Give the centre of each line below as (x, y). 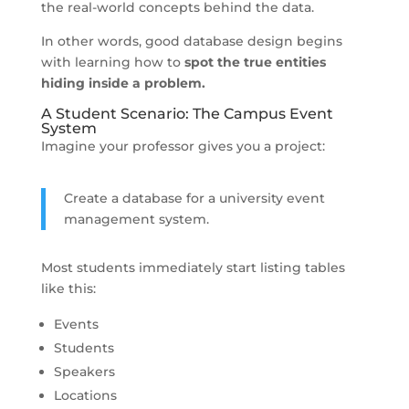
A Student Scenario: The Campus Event (187, 113)
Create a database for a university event (194, 198)
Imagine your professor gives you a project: (183, 146)
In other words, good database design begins (191, 41)
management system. (136, 219)
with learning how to (112, 62)
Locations (85, 395)
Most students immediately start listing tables (193, 267)
